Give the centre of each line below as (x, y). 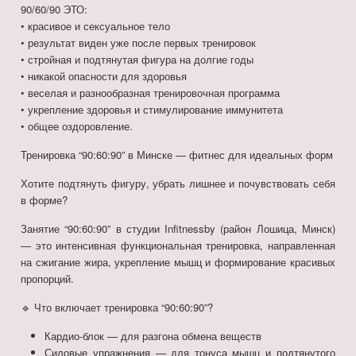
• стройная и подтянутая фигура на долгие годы (137, 60)
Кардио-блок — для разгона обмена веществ (153, 336)
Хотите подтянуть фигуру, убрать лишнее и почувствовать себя (178, 184)
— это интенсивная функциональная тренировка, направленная (178, 246)
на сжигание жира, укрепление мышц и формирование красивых (178, 262)
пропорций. (48, 279)
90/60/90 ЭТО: (54, 10)
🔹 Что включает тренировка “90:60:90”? (117, 308)
